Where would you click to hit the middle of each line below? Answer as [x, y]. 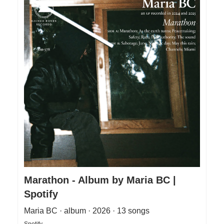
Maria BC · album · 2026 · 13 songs [87, 211]
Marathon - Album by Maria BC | [100, 180]
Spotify [41, 194]
